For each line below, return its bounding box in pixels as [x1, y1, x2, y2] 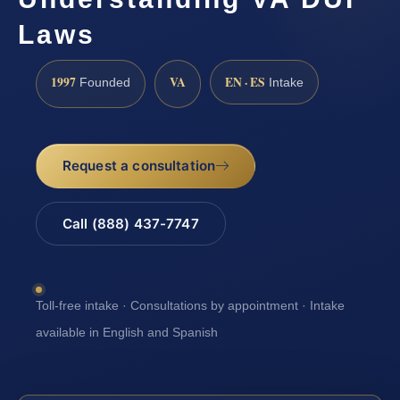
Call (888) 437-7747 [62, 214, 199, 232]
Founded [76, 75, 130, 89]
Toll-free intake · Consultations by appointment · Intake [36, 298, 345, 312]
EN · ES [225, 72, 265, 91]
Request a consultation [62, 157, 216, 175]
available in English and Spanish [36, 325, 218, 339]
